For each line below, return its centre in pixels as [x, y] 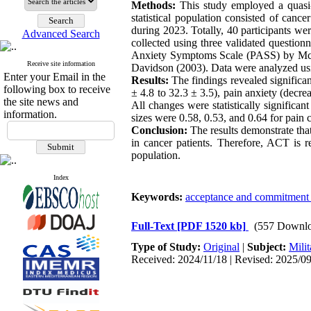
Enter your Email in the [54, 77]
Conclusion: [159, 130]
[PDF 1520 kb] [211, 226]
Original [221, 247]
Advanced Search [61, 34]
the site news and [41, 102]
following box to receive [57, 89]
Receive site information [61, 64]
